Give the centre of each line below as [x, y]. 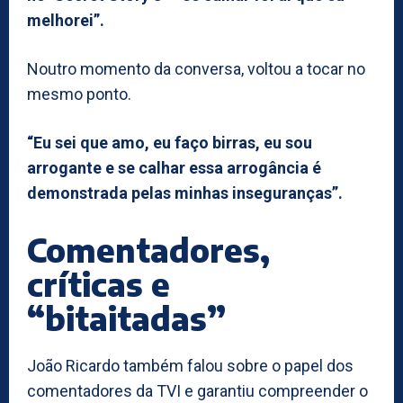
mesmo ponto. [79, 94]
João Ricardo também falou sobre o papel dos [190, 365]
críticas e [99, 283]
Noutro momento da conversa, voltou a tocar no [196, 68]
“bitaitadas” [126, 318]
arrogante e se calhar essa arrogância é [174, 167]
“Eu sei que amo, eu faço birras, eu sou [170, 142]
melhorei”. [66, 20]
